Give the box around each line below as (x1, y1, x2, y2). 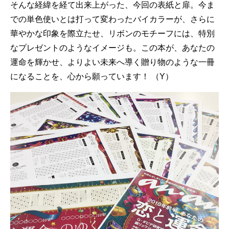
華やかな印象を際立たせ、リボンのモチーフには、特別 (10, 29, 215, 38)
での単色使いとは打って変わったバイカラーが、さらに (10, 15, 215, 24)
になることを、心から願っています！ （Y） (10, 72, 173, 81)
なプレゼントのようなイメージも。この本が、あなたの (10, 43, 215, 52)
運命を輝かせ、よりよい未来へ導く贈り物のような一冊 (10, 58, 215, 66)
